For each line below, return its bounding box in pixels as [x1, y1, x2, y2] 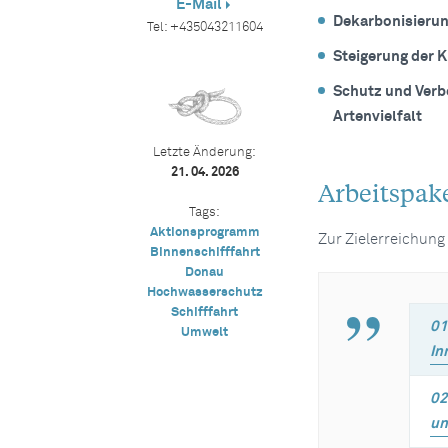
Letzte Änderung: [153, 146, 257, 159]
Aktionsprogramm [149, 226, 260, 239]
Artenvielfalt [332, 109, 422, 124]
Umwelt [181, 326, 229, 339]
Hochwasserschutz [146, 286, 263, 299]
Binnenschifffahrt [149, 246, 260, 259]
